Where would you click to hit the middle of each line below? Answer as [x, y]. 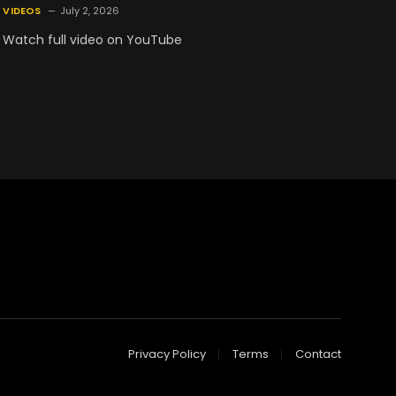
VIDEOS [22, 10]
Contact [318, 354]
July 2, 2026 [89, 10]
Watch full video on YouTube [93, 39]
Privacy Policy [167, 354]
